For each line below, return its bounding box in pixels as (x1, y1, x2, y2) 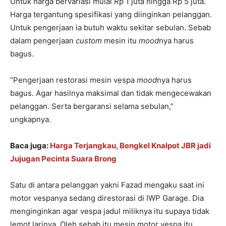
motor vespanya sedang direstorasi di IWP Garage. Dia (10, 193, 204, 203)
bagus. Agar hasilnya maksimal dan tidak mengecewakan (10, 88, 211, 98)
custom (76, 36, 102, 46)
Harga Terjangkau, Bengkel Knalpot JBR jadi (50, 141, 211, 151)
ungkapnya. (10, 115, 51, 125)
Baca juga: (10, 141, 50, 151)
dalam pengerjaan (10, 36, 76, 46)
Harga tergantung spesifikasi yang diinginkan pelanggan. (10, 10, 212, 20)
